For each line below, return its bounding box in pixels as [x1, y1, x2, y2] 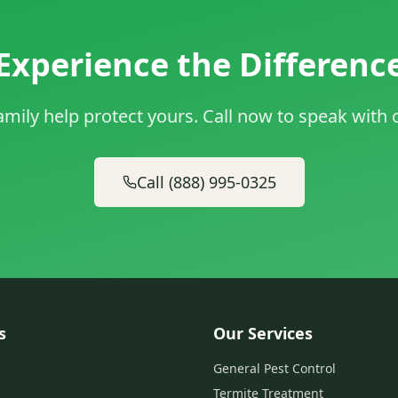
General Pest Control [213, 360, 336, 377]
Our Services [213, 322, 313, 344]
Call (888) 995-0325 [136, 171, 276, 193]
